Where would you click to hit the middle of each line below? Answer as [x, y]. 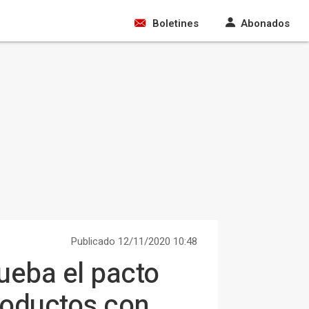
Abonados [265, 23]
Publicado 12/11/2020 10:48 [134, 241]
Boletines [176, 23]
